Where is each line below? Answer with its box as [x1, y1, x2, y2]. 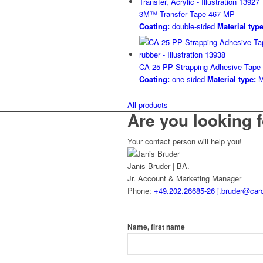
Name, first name [127, 222, 185, 232]
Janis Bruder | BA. [127, 160, 190, 172]
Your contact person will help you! [127, 136, 242, 147]
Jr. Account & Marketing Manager [127, 173, 241, 184]
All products [127, 99, 168, 111]
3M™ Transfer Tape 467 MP [139, 8, 235, 20]
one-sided [170, 73, 205, 85]
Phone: [127, 185, 154, 197]
